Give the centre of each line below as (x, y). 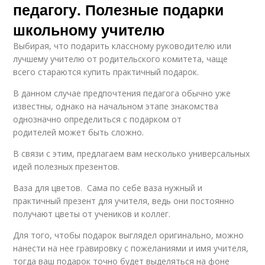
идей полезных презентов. (67, 167)
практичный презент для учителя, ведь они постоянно (124, 201)
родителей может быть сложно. (79, 132)
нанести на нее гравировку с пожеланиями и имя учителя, (131, 248)
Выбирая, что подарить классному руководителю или (122, 46)
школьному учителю (89, 30)
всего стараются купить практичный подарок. (106, 72)
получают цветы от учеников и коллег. (92, 214)
